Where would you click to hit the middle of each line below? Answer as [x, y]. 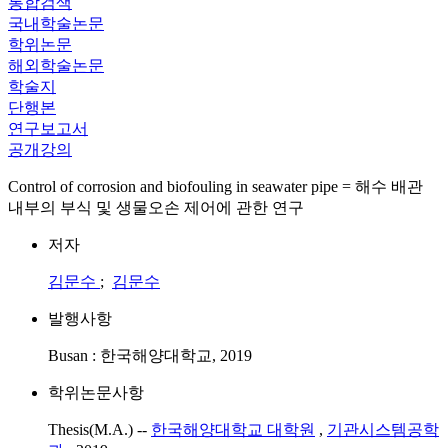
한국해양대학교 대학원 [233, 429]
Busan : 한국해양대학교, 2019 [150, 355]
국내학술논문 [56, 23]
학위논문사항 [96, 392]
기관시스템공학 [383, 429]
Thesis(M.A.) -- [99, 429]
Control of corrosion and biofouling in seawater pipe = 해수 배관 [215, 186]
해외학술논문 [56, 65]
